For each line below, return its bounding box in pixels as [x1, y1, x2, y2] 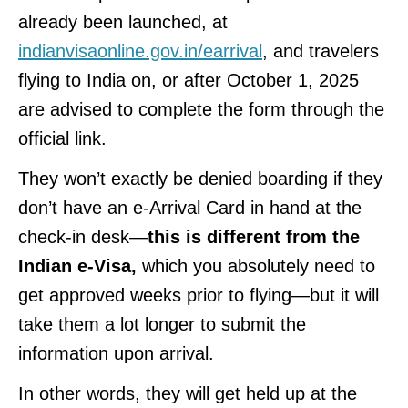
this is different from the [148, 226, 360, 247]
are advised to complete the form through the [18, 98, 384, 119]
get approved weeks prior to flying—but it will [18, 284, 379, 305]
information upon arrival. [18, 342, 214, 363]
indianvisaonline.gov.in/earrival [18, 40, 262, 61]
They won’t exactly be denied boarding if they [18, 168, 382, 189]
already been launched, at [18, 11, 228, 32]
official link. [18, 127, 107, 148]
